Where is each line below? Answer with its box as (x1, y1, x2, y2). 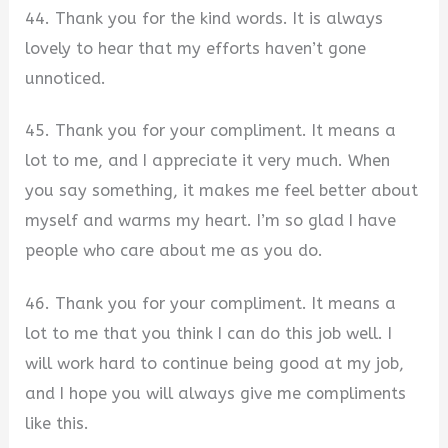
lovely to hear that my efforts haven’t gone (25, 38, 367, 58)
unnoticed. (25, 68, 107, 88)
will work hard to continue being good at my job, (25, 354, 405, 374)
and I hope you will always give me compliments (25, 384, 407, 404)
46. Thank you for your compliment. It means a (25, 294, 397, 314)
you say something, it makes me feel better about (25, 181, 419, 201)
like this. (25, 414, 90, 434)
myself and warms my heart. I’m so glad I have (25, 211, 397, 231)
